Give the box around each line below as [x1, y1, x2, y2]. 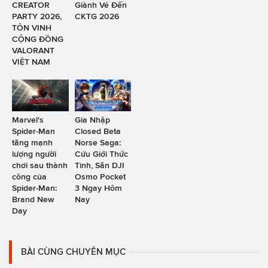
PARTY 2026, [12, 11, 62, 22]
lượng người [12, 149, 56, 159]
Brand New [12, 194, 54, 205]
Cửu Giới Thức [74, 149, 128, 159]
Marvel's [12, 115, 44, 125]
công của [12, 172, 47, 182]
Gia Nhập [74, 115, 110, 125]
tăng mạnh [12, 138, 53, 148]
